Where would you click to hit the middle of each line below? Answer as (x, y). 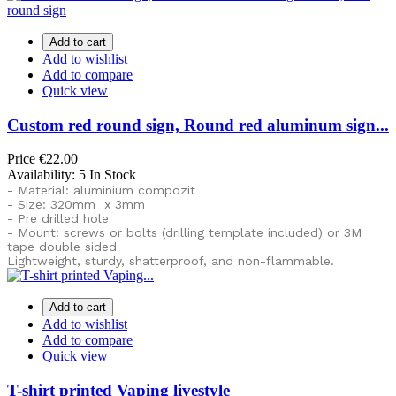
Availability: (43, 175)
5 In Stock (107, 175)
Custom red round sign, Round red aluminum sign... (198, 125)
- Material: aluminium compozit (101, 190)
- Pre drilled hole (58, 219)
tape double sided (62, 247)
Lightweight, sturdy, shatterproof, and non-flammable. (171, 261)
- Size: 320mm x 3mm (76, 205)
